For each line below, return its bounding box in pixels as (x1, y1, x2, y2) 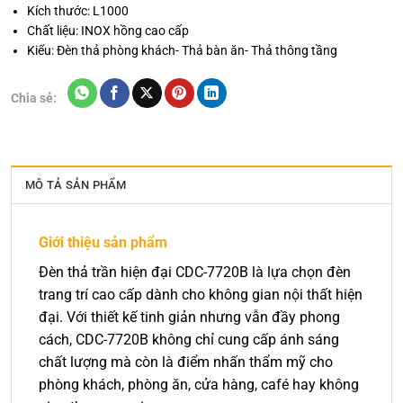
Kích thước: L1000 (27, 3, 130, 18)
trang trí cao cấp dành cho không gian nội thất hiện (39, 286, 363, 304)
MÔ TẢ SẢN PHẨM (25, 178, 127, 193)
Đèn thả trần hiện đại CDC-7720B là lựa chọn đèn (39, 264, 351, 282)
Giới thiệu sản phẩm (39, 234, 167, 252)
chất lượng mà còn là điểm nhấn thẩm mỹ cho (39, 354, 333, 372)
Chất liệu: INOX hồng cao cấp (27, 22, 190, 38)
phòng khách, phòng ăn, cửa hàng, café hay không (39, 376, 359, 394)
